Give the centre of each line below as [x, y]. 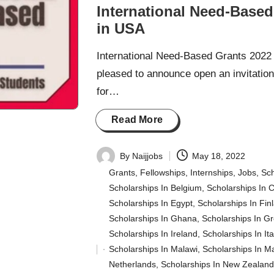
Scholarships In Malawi [154, 249]
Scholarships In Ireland [154, 234]
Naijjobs [148, 156]
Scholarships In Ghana [153, 219]
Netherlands [133, 265]
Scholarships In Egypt [151, 203]
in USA [121, 29]
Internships [212, 173]
